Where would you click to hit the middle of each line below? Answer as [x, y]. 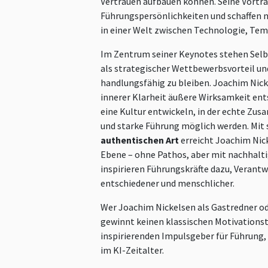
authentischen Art [141, 140]
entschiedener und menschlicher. [167, 183]
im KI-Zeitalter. [132, 250]
